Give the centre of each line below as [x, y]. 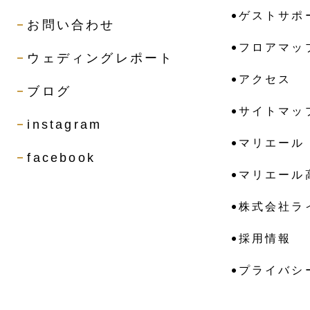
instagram [65, 125]
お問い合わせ [71, 25]
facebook [61, 158]
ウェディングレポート [101, 58]
